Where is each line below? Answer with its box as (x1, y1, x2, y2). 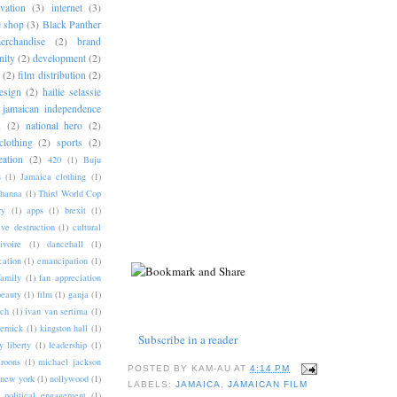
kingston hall (39, 322, 89, 335)
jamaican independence (3, 102, 101, 116)
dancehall (46, 237, 83, 251)
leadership (49, 339, 88, 352)
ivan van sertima (25, 305, 89, 318)
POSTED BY (128, 363, 192, 374)
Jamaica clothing (19, 170, 87, 183)
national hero (25, 119, 83, 133)
